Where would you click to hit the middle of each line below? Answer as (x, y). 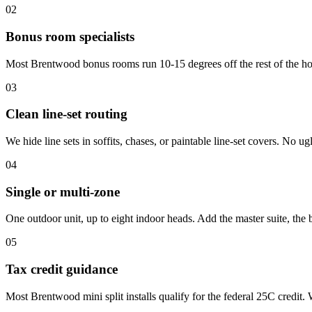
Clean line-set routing (67, 114)
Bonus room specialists (70, 36)
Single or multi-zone (63, 192)
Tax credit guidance (62, 270)
